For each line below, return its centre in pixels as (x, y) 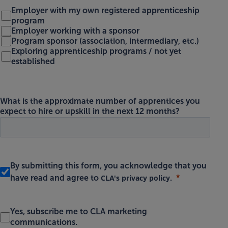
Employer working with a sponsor (75, 31)
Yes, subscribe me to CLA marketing (79, 212)
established (33, 62)
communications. (44, 222)
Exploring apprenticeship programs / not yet (96, 51)
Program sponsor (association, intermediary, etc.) (105, 41)
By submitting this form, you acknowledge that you (108, 166)
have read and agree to (55, 178)
